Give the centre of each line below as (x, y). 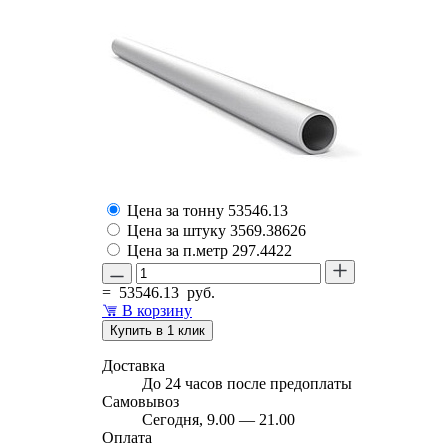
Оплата (127, 437)
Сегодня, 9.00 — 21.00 (218, 419)
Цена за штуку (178, 230)
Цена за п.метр (179, 250)
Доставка (133, 365)
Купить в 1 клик (157, 330)
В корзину (157, 310)
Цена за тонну (177, 210)
